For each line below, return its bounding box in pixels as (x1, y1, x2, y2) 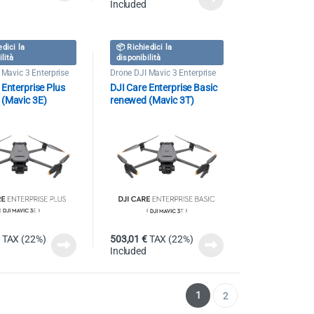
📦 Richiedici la (116, 43, 172, 53)
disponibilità (116, 53, 161, 63)
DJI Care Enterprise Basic (109, 81, 217, 93)
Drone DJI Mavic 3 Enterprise (109, 68, 217, 78)
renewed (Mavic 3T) (109, 94, 194, 106)
